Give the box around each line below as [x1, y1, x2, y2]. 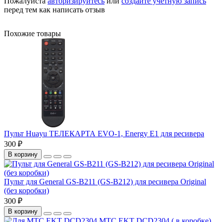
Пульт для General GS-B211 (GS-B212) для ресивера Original [4, 177, 206, 186]
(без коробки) [4, 186, 49, 195]
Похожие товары [4, 29, 61, 38]
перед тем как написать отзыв [4, 5, 105, 14]
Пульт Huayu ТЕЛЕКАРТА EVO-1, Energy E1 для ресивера [4, 129, 204, 138]
